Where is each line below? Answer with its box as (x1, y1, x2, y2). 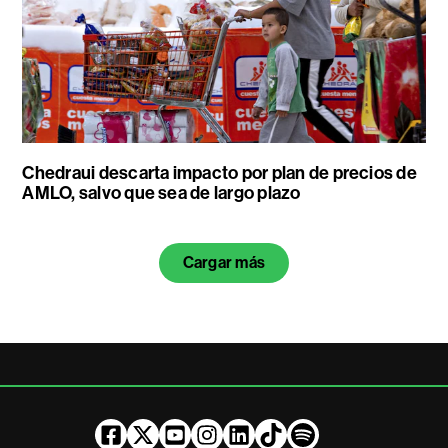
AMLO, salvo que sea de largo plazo (22, 182, 301, 205)
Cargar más (182, 253, 266, 273)
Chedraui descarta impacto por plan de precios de (22, 162, 417, 185)
